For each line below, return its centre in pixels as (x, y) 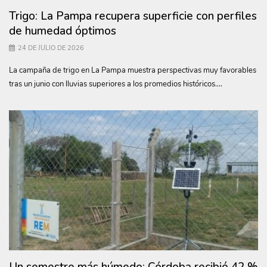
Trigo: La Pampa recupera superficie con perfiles (133, 16)
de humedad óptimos (63, 31)
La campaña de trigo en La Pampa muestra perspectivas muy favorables (133, 70)
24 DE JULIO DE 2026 (51, 48)
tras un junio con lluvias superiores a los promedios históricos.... (116, 84)
